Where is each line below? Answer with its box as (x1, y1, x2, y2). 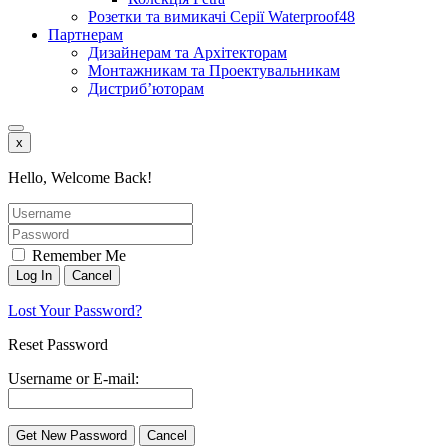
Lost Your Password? (8, 302, 142, 320)
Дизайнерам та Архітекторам (88, 44, 287, 62)
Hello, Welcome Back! (8, 169, 152, 187)
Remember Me (28, 247, 126, 265)
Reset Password (8, 336, 108, 354)
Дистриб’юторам (88, 80, 204, 98)
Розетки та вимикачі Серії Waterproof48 (88, 8, 355, 26)
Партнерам (48, 26, 123, 44)
